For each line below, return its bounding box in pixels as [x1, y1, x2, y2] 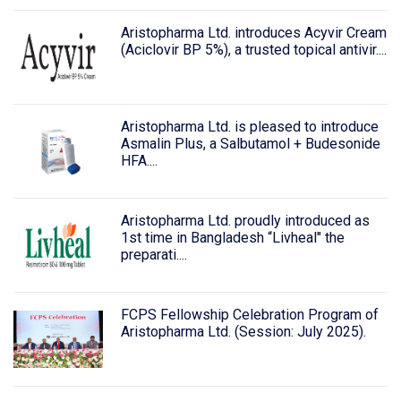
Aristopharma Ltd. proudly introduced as [120, 211, 370, 229]
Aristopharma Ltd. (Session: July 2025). [120, 322, 366, 340]
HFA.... [120, 152, 158, 170]
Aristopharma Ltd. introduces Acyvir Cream [120, 24, 387, 42]
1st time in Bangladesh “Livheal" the [120, 228, 345, 246]
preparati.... [120, 245, 187, 263]
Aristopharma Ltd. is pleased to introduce [120, 118, 379, 136]
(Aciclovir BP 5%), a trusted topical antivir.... [120, 41, 387, 59]
